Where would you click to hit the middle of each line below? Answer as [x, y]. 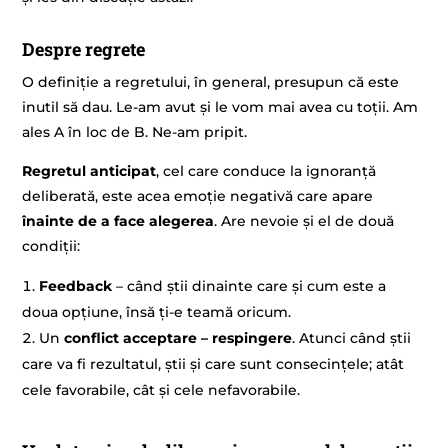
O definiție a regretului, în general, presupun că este [211, 81]
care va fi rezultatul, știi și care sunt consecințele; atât [213, 364]
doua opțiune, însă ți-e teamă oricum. [157, 312]
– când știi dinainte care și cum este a [251, 286]
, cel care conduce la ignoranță [266, 170]
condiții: [51, 245]
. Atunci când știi [352, 338]
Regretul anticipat [89, 170]
